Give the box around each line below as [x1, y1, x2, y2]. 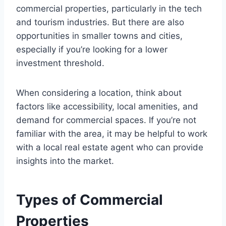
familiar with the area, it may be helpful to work [16, 129, 207, 139]
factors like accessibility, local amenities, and [16, 101, 198, 112]
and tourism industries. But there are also [16, 17, 184, 28]
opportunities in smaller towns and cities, [16, 31, 183, 41]
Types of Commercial [16, 191, 163, 209]
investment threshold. [16, 58, 104, 69]
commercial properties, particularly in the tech [16, 4, 202, 14]
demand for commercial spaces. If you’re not [16, 115, 196, 126]
